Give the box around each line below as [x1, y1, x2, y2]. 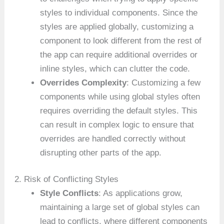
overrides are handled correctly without [40, 133, 186, 143]
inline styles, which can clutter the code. [40, 63, 190, 73]
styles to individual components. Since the [40, 7, 198, 17]
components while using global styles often [40, 91, 200, 101]
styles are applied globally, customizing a [40, 21, 194, 31]
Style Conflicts [40, 188, 99, 198]
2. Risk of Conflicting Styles [14, 174, 119, 184]
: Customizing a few [126, 77, 201, 87]
